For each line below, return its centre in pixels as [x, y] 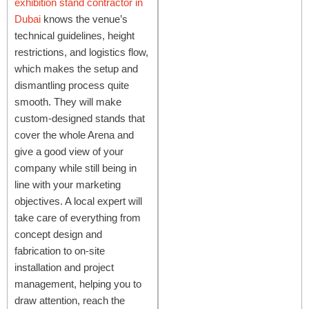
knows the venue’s [84, 19]
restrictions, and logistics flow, [81, 52]
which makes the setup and [76, 68]
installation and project [64, 267]
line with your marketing [68, 184]
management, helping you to [78, 283]
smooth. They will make [68, 101]
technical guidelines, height [74, 35]
